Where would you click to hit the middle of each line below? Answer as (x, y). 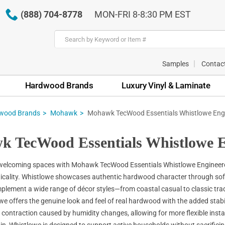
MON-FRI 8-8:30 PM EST (142, 14)
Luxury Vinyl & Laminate (166, 85)
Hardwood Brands (59, 85)
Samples (176, 64)
